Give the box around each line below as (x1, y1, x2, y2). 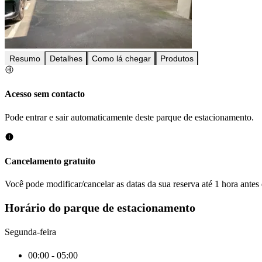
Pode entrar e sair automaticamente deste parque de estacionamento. (5, 112, 254, 122)
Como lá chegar (92, 54, 151, 64)
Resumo (9, 54, 40, 64)
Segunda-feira (5, 227, 56, 237)
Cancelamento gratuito (5, 156, 95, 166)
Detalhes (50, 54, 82, 64)
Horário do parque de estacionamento (5, 201, 195, 214)
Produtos (160, 54, 194, 64)
